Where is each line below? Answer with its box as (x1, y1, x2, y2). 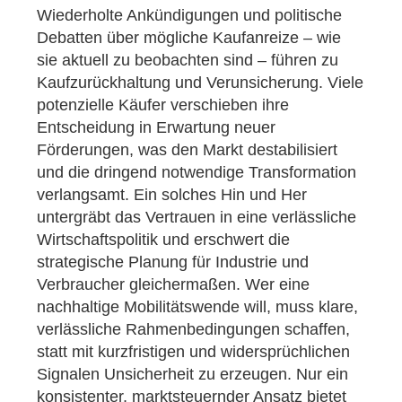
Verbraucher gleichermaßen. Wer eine (37, 275, 310, 294)
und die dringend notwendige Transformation (37, 163, 356, 182)
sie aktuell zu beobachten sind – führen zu (37, 51, 338, 70)
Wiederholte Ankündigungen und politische (37, 6, 342, 25)
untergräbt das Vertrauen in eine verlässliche (37, 208, 356, 227)
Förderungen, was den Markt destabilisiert (37, 141, 337, 160)
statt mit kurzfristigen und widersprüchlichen (37, 343, 350, 362)
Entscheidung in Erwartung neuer (37, 118, 275, 137)
